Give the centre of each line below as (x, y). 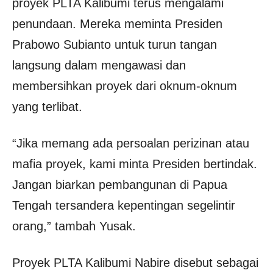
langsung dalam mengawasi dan (99, 65)
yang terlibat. (47, 107)
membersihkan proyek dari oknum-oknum (125, 86)
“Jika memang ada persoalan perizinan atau (131, 143)
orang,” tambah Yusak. (74, 226)
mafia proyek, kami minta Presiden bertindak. (135, 164)
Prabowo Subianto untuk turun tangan (115, 44)
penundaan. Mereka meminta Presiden (117, 24)
